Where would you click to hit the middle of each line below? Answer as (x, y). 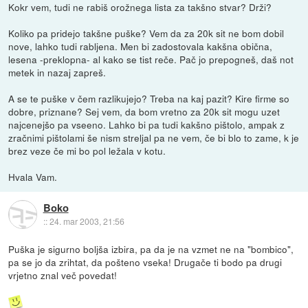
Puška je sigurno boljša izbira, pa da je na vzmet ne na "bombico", (151, 249)
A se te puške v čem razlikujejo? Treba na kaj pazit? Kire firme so (149, 98)
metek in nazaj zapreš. (57, 72)
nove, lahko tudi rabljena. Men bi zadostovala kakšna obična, (141, 46)
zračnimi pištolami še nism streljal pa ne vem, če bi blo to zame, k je (154, 137)
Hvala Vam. (33, 176)
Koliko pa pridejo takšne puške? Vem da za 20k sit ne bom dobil (146, 33)
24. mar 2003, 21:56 (87, 221)
